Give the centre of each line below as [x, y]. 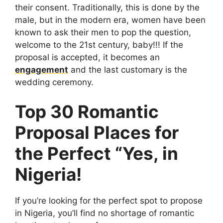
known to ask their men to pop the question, [103, 32]
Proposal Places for [97, 133]
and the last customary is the [128, 69]
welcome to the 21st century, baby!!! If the [99, 45]
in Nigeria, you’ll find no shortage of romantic [105, 213]
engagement [42, 69]
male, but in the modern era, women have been [110, 20]
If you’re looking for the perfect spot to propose [109, 201]
